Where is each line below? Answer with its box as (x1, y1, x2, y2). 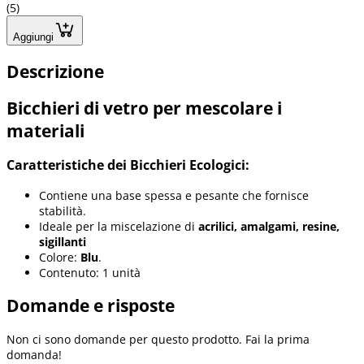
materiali (6, 119, 84, 143)
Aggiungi (13, 31, 54, 44)
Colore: (39, 249, 80, 265)
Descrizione (6, 59, 104, 83)
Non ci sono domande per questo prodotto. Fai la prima (6, 331, 310, 347)
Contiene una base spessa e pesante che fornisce (39, 187, 309, 203)
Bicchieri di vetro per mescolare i (6, 97, 282, 120)
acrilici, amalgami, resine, (198, 218, 340, 234)
